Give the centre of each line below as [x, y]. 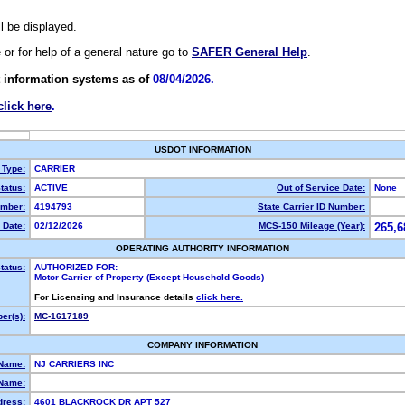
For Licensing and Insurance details [115, 297]
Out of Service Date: [321, 188]
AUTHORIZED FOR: [76, 267]
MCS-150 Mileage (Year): [312, 226]
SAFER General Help [250, 52]
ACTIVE [54, 188]
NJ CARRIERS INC [75, 364]
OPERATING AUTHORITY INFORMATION [202, 248]
